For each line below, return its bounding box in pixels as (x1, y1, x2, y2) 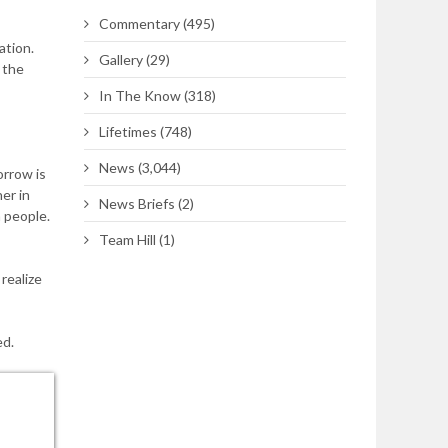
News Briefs (98, 195, 175, 212)
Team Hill (98, 231, 156, 248)
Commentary (98, 15, 180, 32)
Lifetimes (98, 123, 157, 140)
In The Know (98, 87, 181, 104)
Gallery (98, 51, 143, 68)
